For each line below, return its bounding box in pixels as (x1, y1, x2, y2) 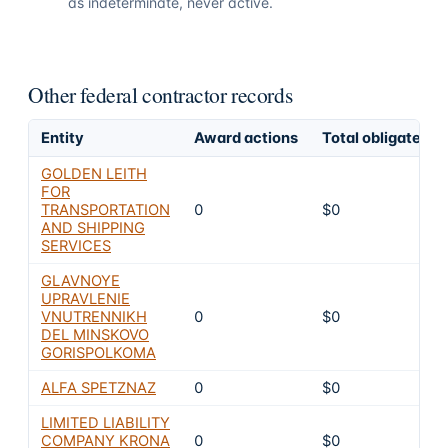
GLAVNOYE (41, 271, 120, 290)
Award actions (194, 128, 298, 147)
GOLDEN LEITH (41, 164, 147, 183)
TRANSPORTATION (41, 200, 170, 219)
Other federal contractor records (28, 80, 293, 110)
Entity (41, 128, 84, 147)
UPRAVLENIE (41, 289, 130, 308)
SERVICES (41, 236, 111, 255)
